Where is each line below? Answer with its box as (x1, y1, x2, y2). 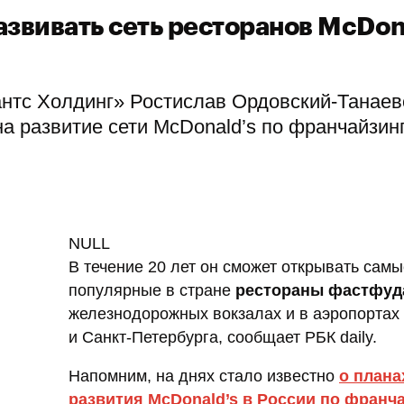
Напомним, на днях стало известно (69, 367, 339, 386)
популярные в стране (69, 281, 235, 300)
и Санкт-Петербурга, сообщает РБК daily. (69, 328, 377, 347)
